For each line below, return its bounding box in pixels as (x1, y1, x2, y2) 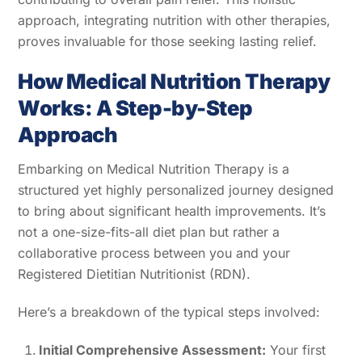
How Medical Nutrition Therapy (18, 69, 330, 95)
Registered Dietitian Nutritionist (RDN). (18, 266, 251, 283)
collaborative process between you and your (18, 245, 291, 262)
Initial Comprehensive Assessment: (39, 341, 266, 358)
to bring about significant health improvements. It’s (18, 203, 326, 220)
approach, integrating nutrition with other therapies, (18, 11, 331, 28)
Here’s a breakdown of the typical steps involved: (18, 304, 321, 321)
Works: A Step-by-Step (18, 95, 253, 121)
